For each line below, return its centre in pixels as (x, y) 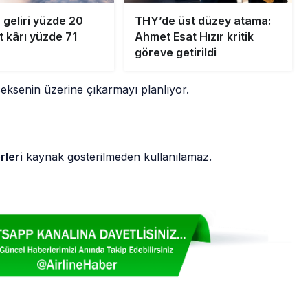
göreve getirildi (175, 53)
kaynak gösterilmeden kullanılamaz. (118, 157)
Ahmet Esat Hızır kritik (194, 37)
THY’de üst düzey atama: (202, 21)
